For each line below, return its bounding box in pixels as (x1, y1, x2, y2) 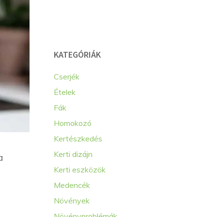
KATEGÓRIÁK (54, 49, 101, 60)
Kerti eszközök (54, 165, 106, 174)
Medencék (54, 180, 90, 190)
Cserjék (54, 72, 79, 81)
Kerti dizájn (54, 149, 93, 159)
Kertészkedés (54, 134, 102, 143)
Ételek (54, 87, 76, 97)
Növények (54, 196, 90, 205)
